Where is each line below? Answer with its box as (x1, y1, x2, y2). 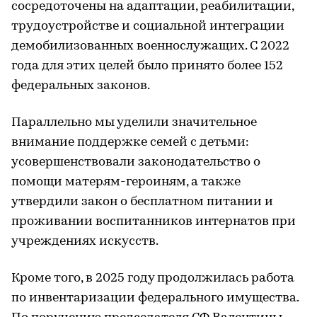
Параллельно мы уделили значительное (11, 115, 257, 129)
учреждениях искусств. (11, 234, 158, 248)
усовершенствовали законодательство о (11, 155, 260, 169)
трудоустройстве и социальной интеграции (11, 19, 284, 33)
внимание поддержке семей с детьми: (11, 135, 249, 149)
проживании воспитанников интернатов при (11, 214, 296, 229)
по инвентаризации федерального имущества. (11, 291, 299, 305)
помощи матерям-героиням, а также (11, 175, 241, 189)
